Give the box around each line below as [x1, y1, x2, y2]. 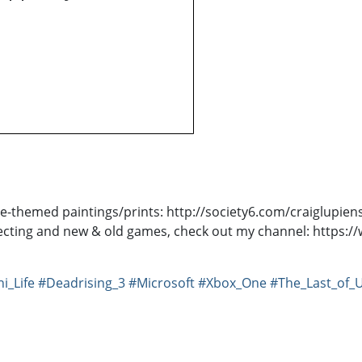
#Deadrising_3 [38, 274, 125, 293]
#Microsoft [128, 274, 195, 293]
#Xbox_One [198, 274, 267, 293]
